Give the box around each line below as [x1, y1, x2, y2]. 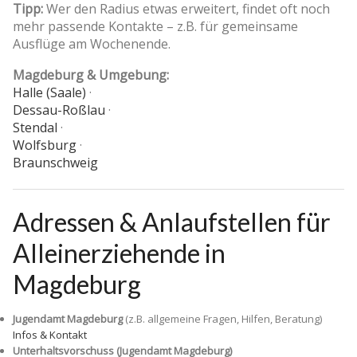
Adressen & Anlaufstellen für [13, 206, 331, 238]
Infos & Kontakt [13, 328, 87, 343]
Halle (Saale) [13, 84, 86, 102]
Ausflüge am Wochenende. [13, 35, 171, 53]
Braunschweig [13, 154, 98, 172]
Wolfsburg [13, 136, 76, 155]
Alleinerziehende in [13, 237, 226, 269]
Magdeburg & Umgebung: [13, 66, 169, 84]
